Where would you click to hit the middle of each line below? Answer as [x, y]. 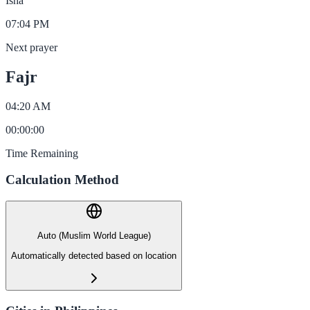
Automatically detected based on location [94, 255]
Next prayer [31, 47]
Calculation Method [62, 180]
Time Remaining [42, 153]
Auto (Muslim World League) [94, 236]
